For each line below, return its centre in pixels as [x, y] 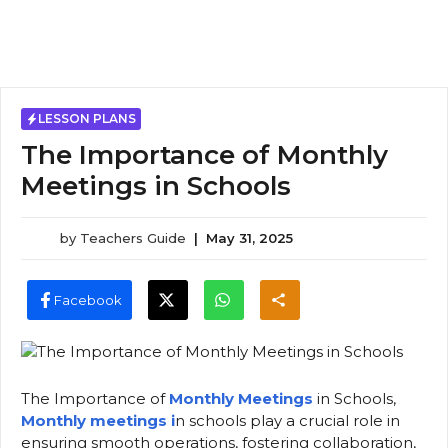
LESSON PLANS [87, 118]
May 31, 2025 [249, 238]
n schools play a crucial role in [287, 421]
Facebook [87, 299]
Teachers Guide [133, 238]
